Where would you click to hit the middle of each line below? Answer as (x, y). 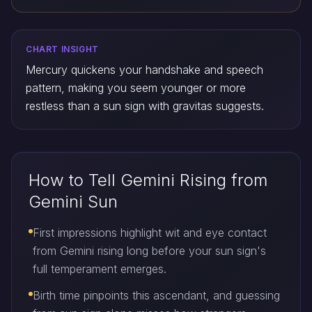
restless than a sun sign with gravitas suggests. (145, 106)
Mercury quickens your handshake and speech (145, 70)
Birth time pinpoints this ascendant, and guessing (156, 295)
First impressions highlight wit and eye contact (150, 233)
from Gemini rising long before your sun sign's (149, 251)
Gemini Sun (73, 202)
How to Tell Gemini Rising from (148, 180)
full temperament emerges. (100, 269)
